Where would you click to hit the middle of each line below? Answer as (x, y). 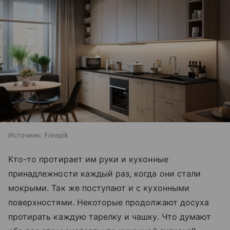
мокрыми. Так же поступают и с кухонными (99, 188)
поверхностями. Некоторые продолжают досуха (109, 203)
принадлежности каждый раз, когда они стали (105, 174)
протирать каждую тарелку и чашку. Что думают (110, 217)
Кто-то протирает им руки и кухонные (88, 159)
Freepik (56, 135)
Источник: (25, 135)
